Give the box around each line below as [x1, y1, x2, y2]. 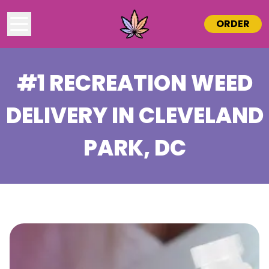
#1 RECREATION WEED [16, 68, 253, 98]
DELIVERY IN [5, 100, 139, 131]
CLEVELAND [138, 100, 264, 131]
